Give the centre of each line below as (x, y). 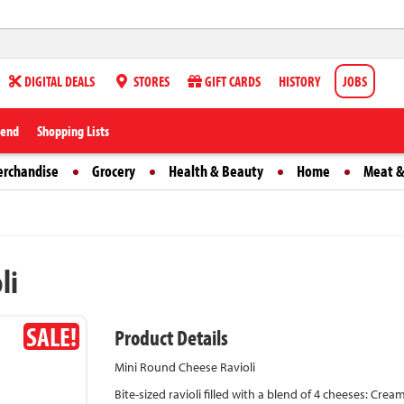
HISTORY (299, 81)
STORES (150, 81)
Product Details (171, 337)
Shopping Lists (73, 131)
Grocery (114, 171)
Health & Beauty (216, 171)
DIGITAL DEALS (58, 81)
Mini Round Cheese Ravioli (185, 367)
